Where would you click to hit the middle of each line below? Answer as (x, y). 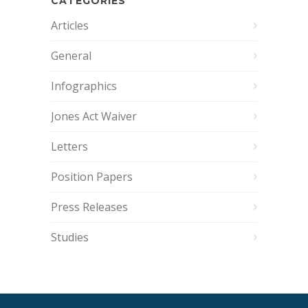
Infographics (84, 86)
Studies (70, 237)
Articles (70, 25)
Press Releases (89, 207)
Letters (69, 146)
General (71, 56)
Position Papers (92, 177)
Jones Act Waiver (94, 116)
